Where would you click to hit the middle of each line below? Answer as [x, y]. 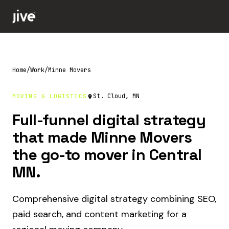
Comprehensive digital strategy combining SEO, [114, 199]
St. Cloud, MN [116, 96]
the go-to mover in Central [107, 155]
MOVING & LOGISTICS [50, 96]
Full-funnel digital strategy [109, 120]
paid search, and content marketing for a [99, 214]
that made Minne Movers [102, 137]
